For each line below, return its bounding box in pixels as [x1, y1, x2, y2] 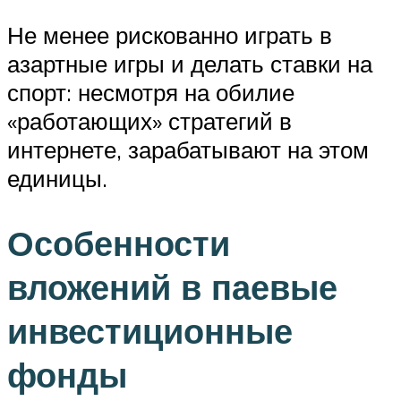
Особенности [7, 220, 230, 265]
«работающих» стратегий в [7, 106, 292, 135]
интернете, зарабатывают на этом [7, 134, 369, 164]
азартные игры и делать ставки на [7, 48, 372, 78]
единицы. [7, 163, 107, 192]
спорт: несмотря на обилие [7, 77, 294, 107]
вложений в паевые [7, 264, 337, 309]
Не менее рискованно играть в [7, 20, 332, 49]
